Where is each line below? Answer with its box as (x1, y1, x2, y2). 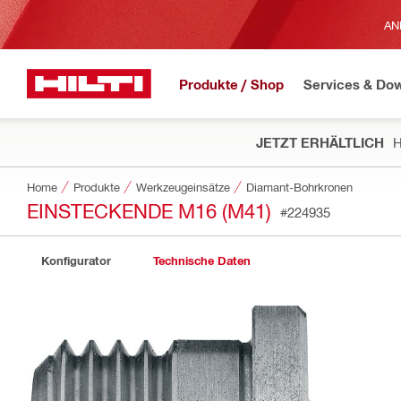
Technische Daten (152, 253, 251, 268)
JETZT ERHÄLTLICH (256, 134, 384, 150)
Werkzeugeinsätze (136, 180, 230, 193)
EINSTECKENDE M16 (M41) (27, 198, 271, 222)
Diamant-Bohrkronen (246, 180, 353, 193)
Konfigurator (41, 253, 111, 268)
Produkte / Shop (179, 75, 284, 92)
